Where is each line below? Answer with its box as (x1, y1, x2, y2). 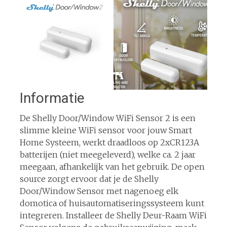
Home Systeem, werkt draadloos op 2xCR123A (19, 137, 199, 148)
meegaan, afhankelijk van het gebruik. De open (19, 162, 205, 172)
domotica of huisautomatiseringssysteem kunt (19, 198, 204, 209)
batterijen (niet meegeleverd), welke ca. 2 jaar (19, 149, 196, 160)
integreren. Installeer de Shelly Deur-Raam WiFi (19, 210, 207, 221)
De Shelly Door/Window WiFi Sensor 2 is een (19, 113, 196, 124)
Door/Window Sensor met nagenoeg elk (19, 186, 178, 197)
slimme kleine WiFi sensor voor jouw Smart (19, 125, 192, 136)
